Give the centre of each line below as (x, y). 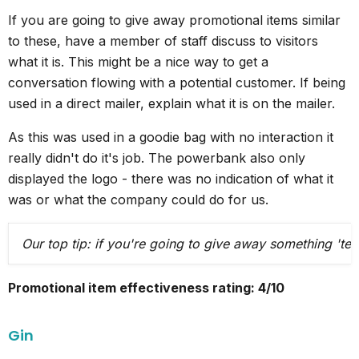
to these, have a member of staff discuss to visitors (163, 40)
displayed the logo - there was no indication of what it (171, 178)
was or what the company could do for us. (138, 199)
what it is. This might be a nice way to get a (138, 61)
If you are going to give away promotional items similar (174, 20)
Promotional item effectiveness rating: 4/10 (146, 287)
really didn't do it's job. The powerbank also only (157, 157)
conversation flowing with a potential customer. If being (177, 82)
